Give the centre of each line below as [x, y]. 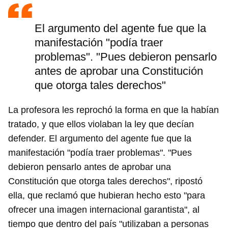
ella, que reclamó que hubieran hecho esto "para [107, 196]
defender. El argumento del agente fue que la [100, 139]
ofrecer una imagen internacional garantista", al [104, 210]
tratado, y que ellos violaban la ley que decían [101, 124]
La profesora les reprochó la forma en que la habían [113, 110]
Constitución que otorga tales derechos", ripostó [105, 181]
